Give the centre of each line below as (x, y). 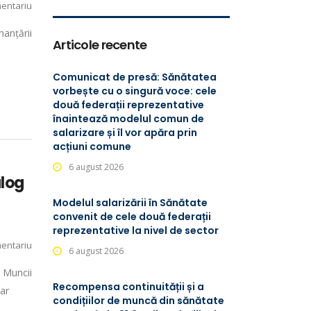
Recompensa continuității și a (128, 287)
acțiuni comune (92, 146)
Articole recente (100, 45)
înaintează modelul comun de (128, 119)
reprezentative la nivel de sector (136, 230)
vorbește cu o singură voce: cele (135, 91)
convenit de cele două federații (132, 217)
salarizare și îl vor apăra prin (125, 133)
